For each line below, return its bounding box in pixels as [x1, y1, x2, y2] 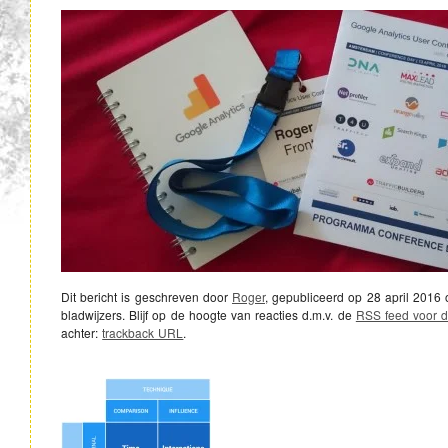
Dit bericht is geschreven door [61, 287, 232, 305]
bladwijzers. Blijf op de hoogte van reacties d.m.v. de [61, 305, 356, 323]
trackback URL [102, 323, 184, 341]
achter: [61, 323, 103, 341]
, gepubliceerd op [265, 287, 367, 305]
